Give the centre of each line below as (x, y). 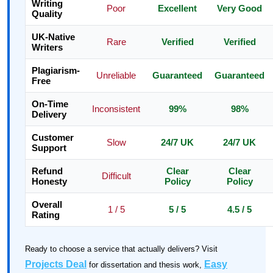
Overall (47, 204)
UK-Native (53, 37)
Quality (47, 14)
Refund (47, 171)
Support (49, 148)
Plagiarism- (56, 70)
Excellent (177, 8)
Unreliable (116, 75)
